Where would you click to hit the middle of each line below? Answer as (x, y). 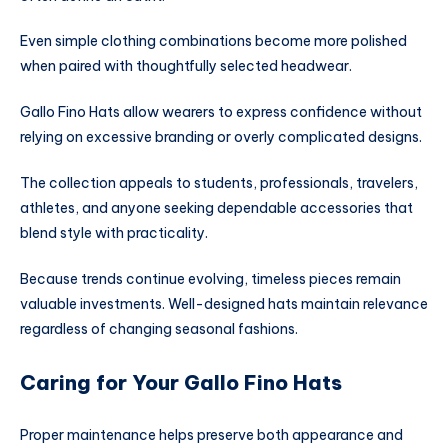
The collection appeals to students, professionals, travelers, (219, 183)
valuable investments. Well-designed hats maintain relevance (224, 303)
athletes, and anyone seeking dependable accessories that (216, 208)
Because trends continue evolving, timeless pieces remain (210, 278)
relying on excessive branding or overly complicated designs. (221, 137)
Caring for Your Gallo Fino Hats (181, 382)
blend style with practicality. (114, 233)
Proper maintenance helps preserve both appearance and (211, 434)
